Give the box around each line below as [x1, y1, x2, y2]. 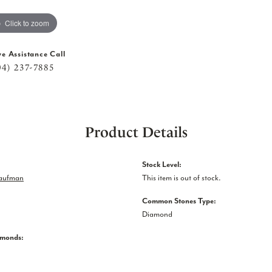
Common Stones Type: [142, 195, 216, 206]
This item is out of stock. [142, 172, 221, 183]
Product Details [84, 123, 188, 141]
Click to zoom [5, 17, 49, 28]
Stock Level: [142, 158, 182, 169]
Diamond [142, 208, 172, 219]
